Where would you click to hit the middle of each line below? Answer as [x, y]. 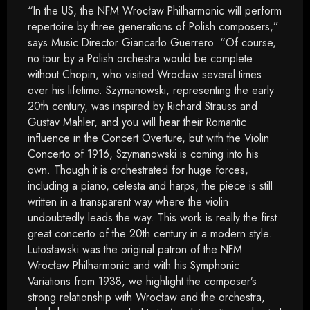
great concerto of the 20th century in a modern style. [150, 234]
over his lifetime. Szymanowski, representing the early [151, 90]
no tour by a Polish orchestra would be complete [140, 58]
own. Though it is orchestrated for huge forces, [138, 170]
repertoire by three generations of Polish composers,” [153, 27]
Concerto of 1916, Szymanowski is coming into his [143, 154]
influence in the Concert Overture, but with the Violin [148, 138]
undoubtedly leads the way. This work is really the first [152, 218]
